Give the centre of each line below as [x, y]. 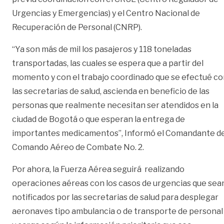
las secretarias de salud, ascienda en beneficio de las [111, 91]
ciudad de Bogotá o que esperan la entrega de [98, 119]
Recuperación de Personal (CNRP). [77, 27]
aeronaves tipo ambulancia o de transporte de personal [117, 211]
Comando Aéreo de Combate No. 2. [78, 147]
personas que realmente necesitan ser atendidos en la [115, 105]
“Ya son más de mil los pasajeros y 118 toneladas [102, 49]
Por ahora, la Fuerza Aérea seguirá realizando [98, 169]
